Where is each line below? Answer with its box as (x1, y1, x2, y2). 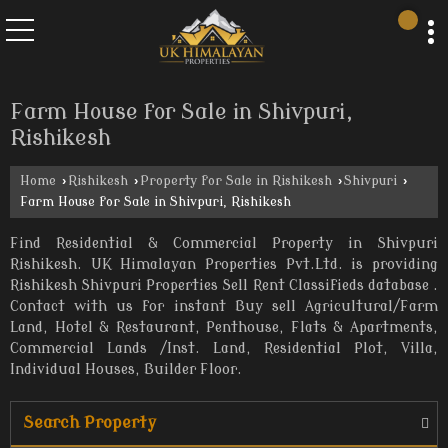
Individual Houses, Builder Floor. (10, 361, 242, 377)
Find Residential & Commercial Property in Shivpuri (10, 235, 438, 251)
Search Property (23, 413, 156, 432)
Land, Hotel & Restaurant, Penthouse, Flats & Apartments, (10, 319, 438, 335)
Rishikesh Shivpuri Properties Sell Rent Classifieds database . (10, 277, 438, 293)
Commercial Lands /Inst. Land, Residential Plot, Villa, (10, 340, 438, 356)
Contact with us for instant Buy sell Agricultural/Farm (10, 298, 438, 314)
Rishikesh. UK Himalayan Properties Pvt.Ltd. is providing (10, 256, 438, 272)
